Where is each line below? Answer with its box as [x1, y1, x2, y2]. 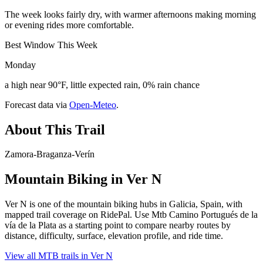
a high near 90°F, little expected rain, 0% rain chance [5, 79, 200, 90]
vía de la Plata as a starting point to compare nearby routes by [5, 220, 231, 231]
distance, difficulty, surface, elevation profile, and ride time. [5, 231, 223, 241]
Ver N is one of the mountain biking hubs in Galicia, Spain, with [5, 199, 242, 210]
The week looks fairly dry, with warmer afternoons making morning [5, 9, 256, 19]
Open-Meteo [69, 99, 116, 110]
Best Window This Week [5, 39, 97, 50]
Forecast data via [5, 99, 67, 110]
